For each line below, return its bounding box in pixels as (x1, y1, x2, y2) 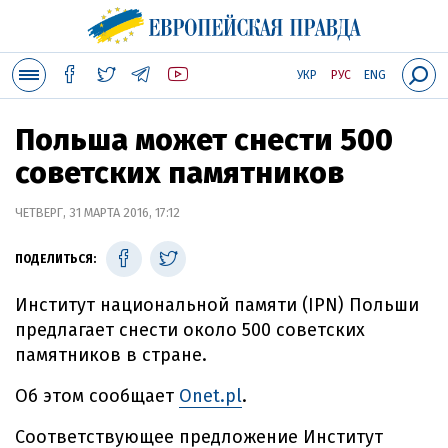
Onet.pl (179, 385, 242, 407)
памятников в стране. (15, 344, 207, 366)
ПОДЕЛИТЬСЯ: (15, 252, 96, 266)
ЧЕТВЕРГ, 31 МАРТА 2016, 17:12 (15, 205, 180, 220)
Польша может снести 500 (15, 122, 393, 158)
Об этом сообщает (15, 385, 179, 407)
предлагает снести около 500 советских (15, 319, 365, 341)
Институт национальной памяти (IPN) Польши (15, 294, 419, 316)
